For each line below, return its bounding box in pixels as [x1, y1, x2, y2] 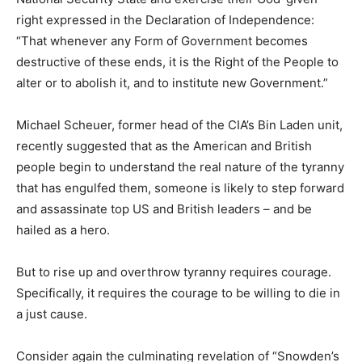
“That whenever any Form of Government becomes [16, 33, 308, 48]
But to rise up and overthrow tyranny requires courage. [16, 264, 331, 280]
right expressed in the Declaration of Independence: [16, 12, 314, 27]
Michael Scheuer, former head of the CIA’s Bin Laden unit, [16, 117, 343, 133]
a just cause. [16, 306, 87, 322]
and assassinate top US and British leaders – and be [16, 201, 312, 217]
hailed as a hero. [16, 222, 110, 238]
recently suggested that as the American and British [16, 138, 312, 154]
